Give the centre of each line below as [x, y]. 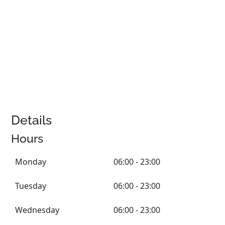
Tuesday [31, 186]
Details [32, 120]
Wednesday [37, 210]
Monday [31, 162]
